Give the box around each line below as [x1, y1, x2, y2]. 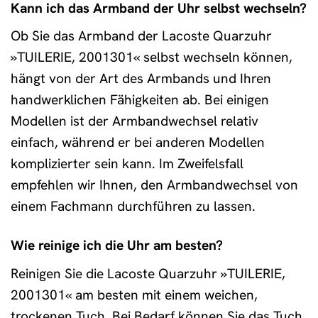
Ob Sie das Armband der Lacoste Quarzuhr [11, 27, 272, 45]
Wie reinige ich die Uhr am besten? [11, 236, 223, 255]
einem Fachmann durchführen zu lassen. [11, 197, 256, 216]
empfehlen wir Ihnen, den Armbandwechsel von [11, 176, 298, 194]
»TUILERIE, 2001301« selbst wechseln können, [11, 48, 292, 67]
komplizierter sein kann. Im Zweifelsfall [11, 155, 243, 173]
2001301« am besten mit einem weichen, [11, 286, 258, 305]
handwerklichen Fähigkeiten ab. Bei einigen [11, 91, 269, 109]
